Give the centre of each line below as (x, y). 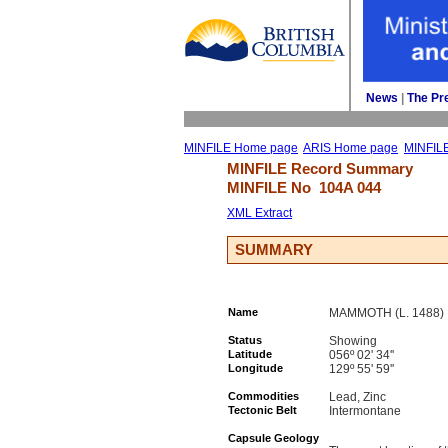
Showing (353, 341)
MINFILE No (273, 187)
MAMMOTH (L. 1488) (386, 313)
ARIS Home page (350, 148)
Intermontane (365, 411)
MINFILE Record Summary (320, 168)
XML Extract (259, 213)
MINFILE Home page (241, 148)
